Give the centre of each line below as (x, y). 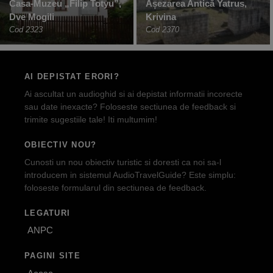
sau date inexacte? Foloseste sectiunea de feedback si (130, 106)
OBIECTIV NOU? (61, 144)
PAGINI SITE (53, 256)
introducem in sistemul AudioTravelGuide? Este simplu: (130, 175)
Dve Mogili (32, 17)
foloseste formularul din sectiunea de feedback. (115, 187)
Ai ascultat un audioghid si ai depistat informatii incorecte (133, 94)
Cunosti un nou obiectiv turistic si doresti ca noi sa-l (123, 162)
